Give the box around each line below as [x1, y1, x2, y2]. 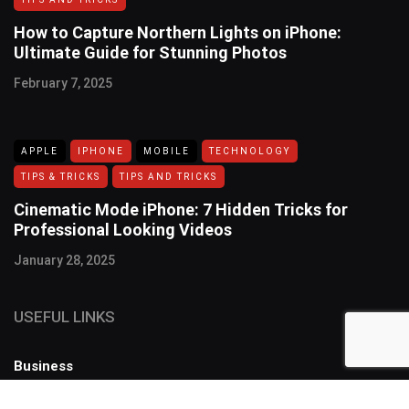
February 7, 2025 [14, 75, 112, 90]
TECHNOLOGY [209, 145, 290, 156]
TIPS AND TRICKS [120, 171, 217, 182]
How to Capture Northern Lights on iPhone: [14, 22, 341, 42]
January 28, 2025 [14, 252, 115, 267]
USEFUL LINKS [14, 307, 115, 326]
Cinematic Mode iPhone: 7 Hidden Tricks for [14, 199, 348, 219]
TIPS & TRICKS [21, 171, 100, 182]
